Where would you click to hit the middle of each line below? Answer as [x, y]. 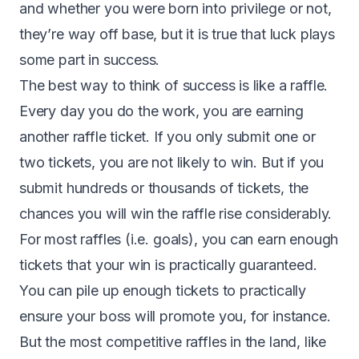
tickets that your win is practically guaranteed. [168, 264]
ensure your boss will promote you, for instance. [175, 316]
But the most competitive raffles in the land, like [173, 341]
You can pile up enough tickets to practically [163, 290]
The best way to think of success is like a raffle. [174, 85]
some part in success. [90, 59]
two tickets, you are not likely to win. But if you [172, 162]
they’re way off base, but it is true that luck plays [177, 34]
